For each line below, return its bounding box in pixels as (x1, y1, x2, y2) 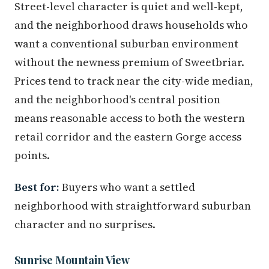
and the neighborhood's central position (14, 92, 220, 107)
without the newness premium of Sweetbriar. (14, 55, 244, 70)
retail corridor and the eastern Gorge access (14, 129, 241, 145)
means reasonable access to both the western (14, 110, 245, 126)
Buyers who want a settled (59, 180, 195, 195)
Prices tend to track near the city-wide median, (14, 73, 253, 89)
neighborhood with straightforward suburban (14, 198, 251, 214)
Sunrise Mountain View (14, 253, 130, 267)
